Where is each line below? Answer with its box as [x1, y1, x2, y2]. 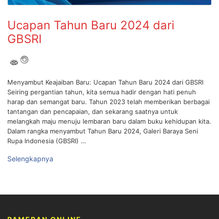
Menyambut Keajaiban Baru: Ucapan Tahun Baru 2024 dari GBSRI [7, 78, 203, 87]
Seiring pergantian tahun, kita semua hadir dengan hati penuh [7, 88, 196, 96]
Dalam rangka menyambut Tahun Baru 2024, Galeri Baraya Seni [7, 127, 198, 135]
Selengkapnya [7, 154, 53, 163]
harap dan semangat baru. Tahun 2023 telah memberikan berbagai [7, 98, 210, 106]
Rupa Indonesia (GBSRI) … [7, 137, 86, 145]
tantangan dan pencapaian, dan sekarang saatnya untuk [7, 108, 178, 116]
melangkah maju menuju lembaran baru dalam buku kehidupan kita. [7, 117, 211, 126]
